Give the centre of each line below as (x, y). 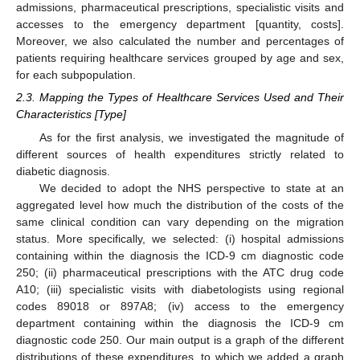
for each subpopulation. (76, 75)
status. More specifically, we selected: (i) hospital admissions (180, 238)
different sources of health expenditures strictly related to (180, 154)
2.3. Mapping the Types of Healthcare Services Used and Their (180, 98)
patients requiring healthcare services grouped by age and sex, (180, 58)
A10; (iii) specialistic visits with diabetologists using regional (180, 289)
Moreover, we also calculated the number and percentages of (180, 41)
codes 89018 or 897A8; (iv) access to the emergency (180, 306)
